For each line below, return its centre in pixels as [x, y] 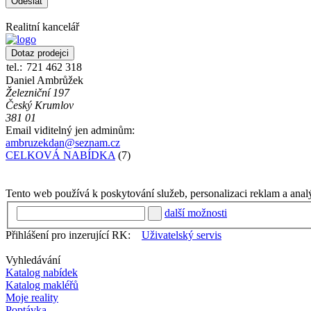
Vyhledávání [33, 260]
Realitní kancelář [42, 26]
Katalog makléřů [42, 285]
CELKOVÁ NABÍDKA [60, 155]
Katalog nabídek [42, 273]
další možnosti [196, 213]
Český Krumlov [40, 105]
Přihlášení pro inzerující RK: [68, 235]
